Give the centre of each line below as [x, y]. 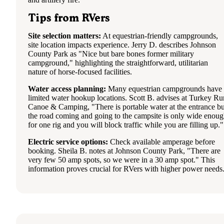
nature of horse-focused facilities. [80, 72]
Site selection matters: [64, 36]
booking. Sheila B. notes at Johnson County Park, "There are [124, 151]
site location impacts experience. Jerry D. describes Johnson [122, 45]
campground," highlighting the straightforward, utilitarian [118, 63]
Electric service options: [68, 142]
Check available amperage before [161, 142]
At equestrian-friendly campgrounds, [159, 36]
